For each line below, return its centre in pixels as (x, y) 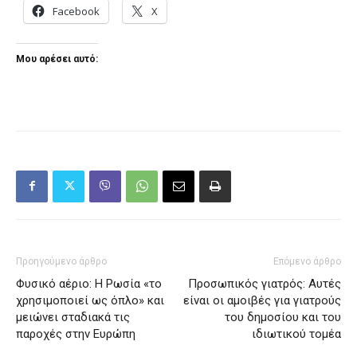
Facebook (76, 11)
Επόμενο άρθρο (307, 261)
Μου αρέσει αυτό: (57, 59)
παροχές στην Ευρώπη (76, 333)
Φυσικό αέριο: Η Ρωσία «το (89, 283)
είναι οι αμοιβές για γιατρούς (262, 300)
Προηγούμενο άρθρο (61, 261)
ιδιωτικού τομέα (296, 333)
